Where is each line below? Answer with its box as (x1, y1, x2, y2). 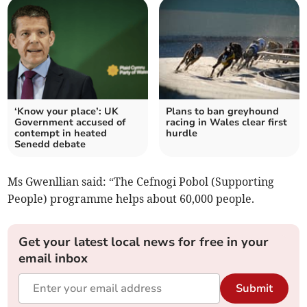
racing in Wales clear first (166, 116, 287, 130)
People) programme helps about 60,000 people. (8, 192, 255, 206)
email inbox (19, 250, 88, 267)
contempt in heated (14, 127, 108, 140)
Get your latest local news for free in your (19, 234, 269, 251)
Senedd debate (14, 138, 86, 151)
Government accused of (14, 116, 126, 130)
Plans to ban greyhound (166, 105, 279, 119)
